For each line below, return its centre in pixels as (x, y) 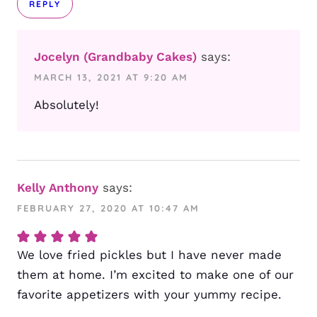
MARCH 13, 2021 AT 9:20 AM (111, 77)
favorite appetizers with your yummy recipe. (149, 295)
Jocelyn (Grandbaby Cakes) (115, 57)
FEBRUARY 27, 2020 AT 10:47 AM (108, 208)
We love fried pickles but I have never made (149, 255)
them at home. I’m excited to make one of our (155, 275)
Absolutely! (67, 105)
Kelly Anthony (58, 188)
